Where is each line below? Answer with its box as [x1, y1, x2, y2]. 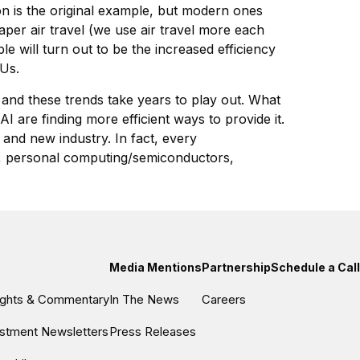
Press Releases [109, 324, 196, 339]
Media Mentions [109, 260, 202, 274]
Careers [202, 292, 246, 307]
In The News [109, 292, 179, 307]
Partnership [202, 260, 271, 274]
